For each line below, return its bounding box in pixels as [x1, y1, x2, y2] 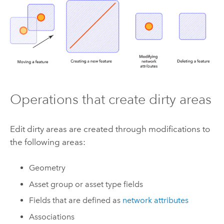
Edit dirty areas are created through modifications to [9, 123, 210, 134]
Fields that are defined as [29, 195, 123, 205]
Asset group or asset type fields [29, 179, 143, 189]
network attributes [122, 195, 189, 205]
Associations [29, 211, 75, 221]
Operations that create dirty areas [9, 91, 211, 108]
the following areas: [9, 136, 85, 147]
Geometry [29, 163, 66, 173]
